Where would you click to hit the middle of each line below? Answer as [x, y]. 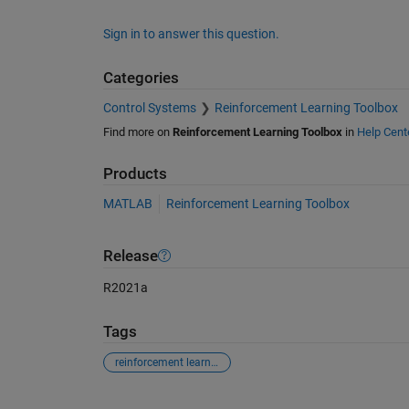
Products [135, 173]
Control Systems [149, 107]
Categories [141, 79]
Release [130, 256]
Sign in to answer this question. [191, 34]
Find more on [137, 131]
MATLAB [127, 204]
